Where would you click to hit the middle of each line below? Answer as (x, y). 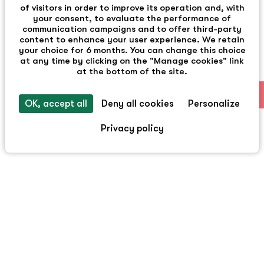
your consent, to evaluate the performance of (132, 18)
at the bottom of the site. (132, 71)
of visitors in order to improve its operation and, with (132, 8)
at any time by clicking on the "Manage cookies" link (132, 61)
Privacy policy (132, 128)
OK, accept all (56, 104)
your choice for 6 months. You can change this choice (132, 50)
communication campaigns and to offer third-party (132, 29)
